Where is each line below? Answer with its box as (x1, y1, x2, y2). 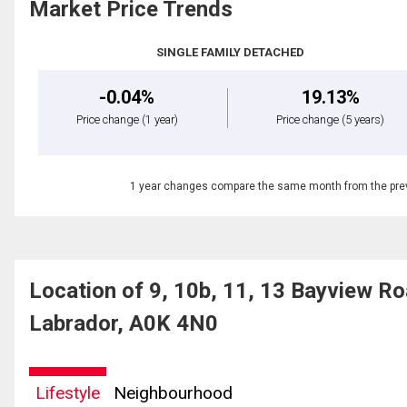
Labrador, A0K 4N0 (29, 310, 218, 336)
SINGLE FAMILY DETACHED (156, 45, 305, 59)
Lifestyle (35, 382, 100, 403)
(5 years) (342, 112, 385, 126)
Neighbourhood (114, 382, 233, 403)
